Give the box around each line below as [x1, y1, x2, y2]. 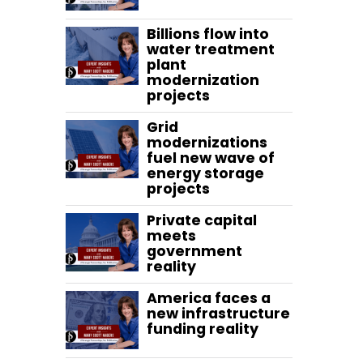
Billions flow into [147, 24, 269, 45]
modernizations [147, 133, 267, 153]
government [147, 241, 242, 262]
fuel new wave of [147, 148, 275, 169]
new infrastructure [147, 304, 290, 324]
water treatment [147, 40, 275, 60]
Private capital [147, 211, 257, 231]
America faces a [147, 288, 271, 309]
